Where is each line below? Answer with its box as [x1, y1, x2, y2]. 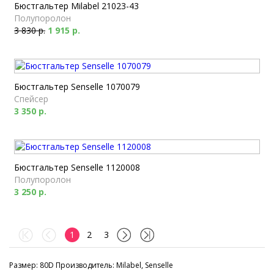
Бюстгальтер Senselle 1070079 [14, 81, 140, 92]
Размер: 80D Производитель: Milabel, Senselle [9, 260, 173, 270]
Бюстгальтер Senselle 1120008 [14, 161, 140, 173]
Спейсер [14, 93, 48, 105]
